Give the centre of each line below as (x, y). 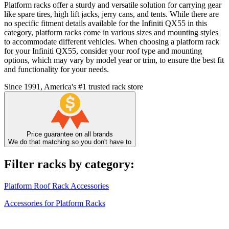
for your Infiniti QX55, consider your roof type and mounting (103, 51)
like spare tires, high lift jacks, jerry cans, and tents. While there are (111, 14)
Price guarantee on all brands (70, 134)
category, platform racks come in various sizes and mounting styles (111, 33)
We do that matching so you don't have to (70, 142)
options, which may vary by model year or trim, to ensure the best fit (114, 60)
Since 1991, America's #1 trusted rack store (74, 87)
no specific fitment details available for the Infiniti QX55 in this (106, 24)
